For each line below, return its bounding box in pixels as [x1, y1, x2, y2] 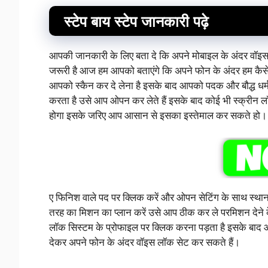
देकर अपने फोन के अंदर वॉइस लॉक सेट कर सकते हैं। [49, 235, 240, 249]
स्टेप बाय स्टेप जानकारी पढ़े [64, 10, 208, 31]
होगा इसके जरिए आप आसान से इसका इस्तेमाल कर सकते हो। [49, 108, 267, 122]
